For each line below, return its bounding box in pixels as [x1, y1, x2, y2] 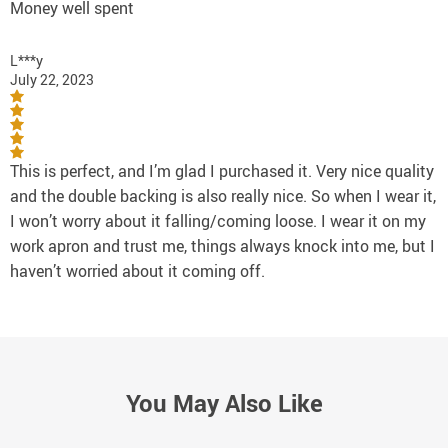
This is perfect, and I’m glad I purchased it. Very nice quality [10, 160, 434, 182]
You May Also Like [125, 387, 323, 420]
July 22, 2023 [10, 70, 94, 89]
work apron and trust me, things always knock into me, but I [10, 235, 435, 257]
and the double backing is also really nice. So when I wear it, [10, 185, 436, 207]
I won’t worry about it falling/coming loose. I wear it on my [10, 210, 426, 232]
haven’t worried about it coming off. [10, 260, 265, 282]
